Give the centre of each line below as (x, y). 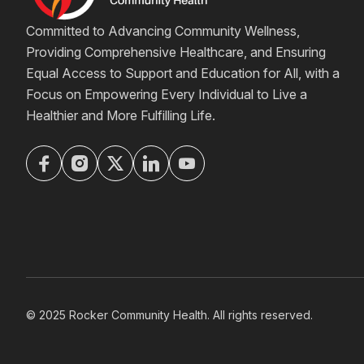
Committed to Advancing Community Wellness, (163, 31)
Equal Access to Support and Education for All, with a (183, 74)
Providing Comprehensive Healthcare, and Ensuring (176, 52)
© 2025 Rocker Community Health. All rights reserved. (169, 315)
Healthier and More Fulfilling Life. (121, 116)
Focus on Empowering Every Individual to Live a (167, 95)
